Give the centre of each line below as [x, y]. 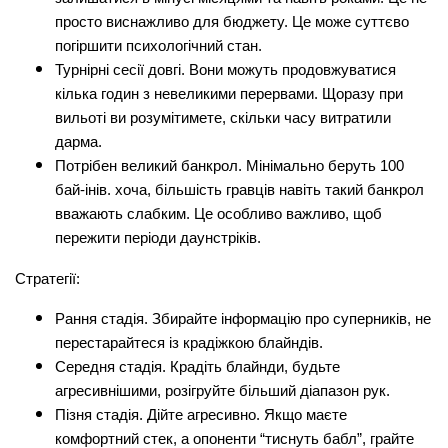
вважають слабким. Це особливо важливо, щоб [218, 213]
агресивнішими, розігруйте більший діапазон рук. [222, 390]
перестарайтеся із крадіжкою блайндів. [189, 342]
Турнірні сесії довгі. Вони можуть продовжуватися [225, 69]
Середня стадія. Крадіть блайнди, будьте [197, 366]
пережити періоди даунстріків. [158, 237]
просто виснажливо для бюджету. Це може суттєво [232, 21]
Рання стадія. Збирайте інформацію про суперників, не [243, 318]
